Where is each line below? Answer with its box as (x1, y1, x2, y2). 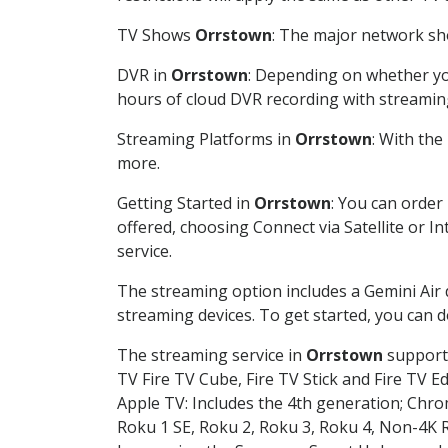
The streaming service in (117, 343, 306, 366)
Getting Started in (117, 191, 254, 214)
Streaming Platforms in (117, 127, 295, 150)
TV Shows (117, 23, 195, 46)
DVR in (117, 63, 171, 86)
